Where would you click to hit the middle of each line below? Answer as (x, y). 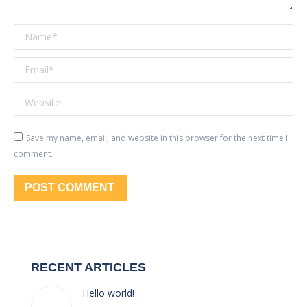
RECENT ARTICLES (88, 267)
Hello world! (108, 293)
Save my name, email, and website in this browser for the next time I (157, 138)
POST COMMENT (70, 187)
